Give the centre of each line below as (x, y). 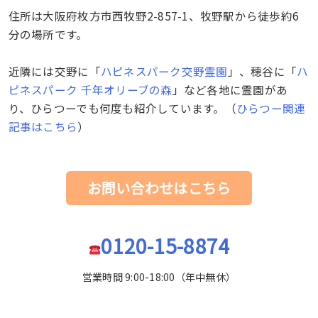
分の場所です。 (48, 34)
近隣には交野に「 (54, 71)
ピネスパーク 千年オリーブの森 (90, 89)
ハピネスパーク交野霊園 (164, 71)
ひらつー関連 (271, 108)
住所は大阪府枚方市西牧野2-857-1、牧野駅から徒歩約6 (154, 15)
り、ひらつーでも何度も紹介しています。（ (122, 108)
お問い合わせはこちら (159, 187)
